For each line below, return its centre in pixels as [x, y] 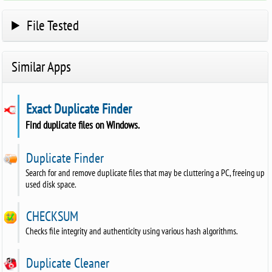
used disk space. [51, 184]
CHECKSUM [51, 216]
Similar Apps [42, 66]
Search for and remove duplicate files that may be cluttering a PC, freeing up [145, 172]
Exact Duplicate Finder [78, 108]
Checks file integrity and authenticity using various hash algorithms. [132, 231]
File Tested [53, 25]
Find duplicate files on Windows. [83, 124]
